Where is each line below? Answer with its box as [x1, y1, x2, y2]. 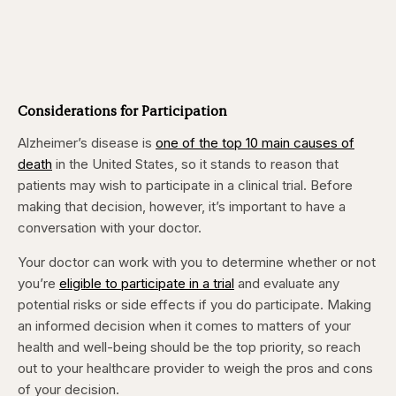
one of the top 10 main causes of [156, 134, 354, 152]
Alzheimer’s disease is [18, 134, 156, 152]
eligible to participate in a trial [59, 275, 234, 293]
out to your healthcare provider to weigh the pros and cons [18, 360, 373, 377]
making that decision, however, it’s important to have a [18, 198, 346, 216]
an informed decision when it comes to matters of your [18, 317, 351, 335]
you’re [18, 275, 59, 293]
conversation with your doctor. [18, 219, 202, 237]
